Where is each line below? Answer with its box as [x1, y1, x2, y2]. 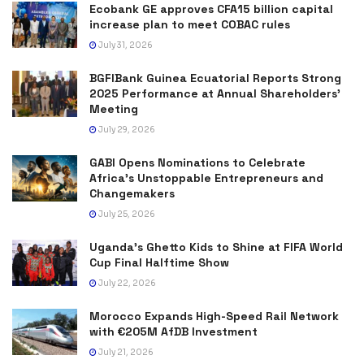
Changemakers [89, 185, 175, 201]
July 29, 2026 [97, 123, 155, 135]
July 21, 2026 [97, 346, 154, 357]
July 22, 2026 [97, 277, 156, 288]
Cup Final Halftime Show [89, 254, 229, 270]
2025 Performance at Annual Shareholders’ [89, 85, 340, 101]
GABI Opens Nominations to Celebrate [89, 154, 305, 170]
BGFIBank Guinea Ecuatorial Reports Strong [89, 70, 341, 85]
